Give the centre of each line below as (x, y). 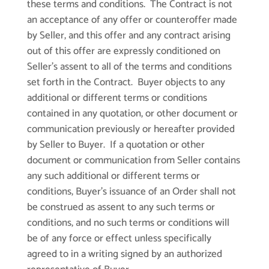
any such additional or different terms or (113, 176)
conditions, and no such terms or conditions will (128, 223)
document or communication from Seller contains (133, 161)
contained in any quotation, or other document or (132, 114)
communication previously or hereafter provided (131, 129)
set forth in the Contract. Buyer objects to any (126, 83)
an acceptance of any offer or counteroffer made (132, 20)
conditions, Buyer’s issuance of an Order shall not (131, 192)
